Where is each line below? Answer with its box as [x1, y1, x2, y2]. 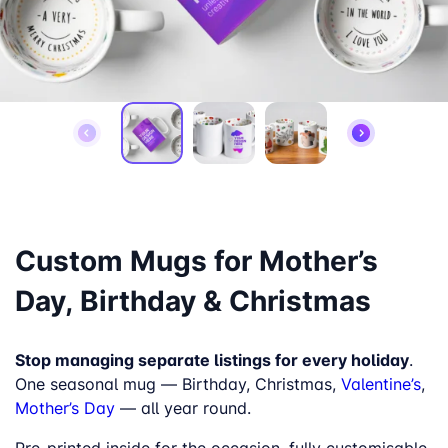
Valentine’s [341, 373, 421, 396]
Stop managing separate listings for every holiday [15, 348, 409, 372]
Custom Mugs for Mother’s [15, 240, 378, 281]
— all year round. [115, 397, 251, 420]
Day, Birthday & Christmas [15, 280, 371, 321]
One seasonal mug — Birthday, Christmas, [15, 373, 341, 396]
